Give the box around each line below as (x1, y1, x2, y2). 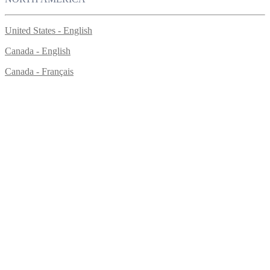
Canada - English (5, 45, 71, 56)
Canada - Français (5, 66, 74, 77)
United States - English (5, 25, 92, 36)
